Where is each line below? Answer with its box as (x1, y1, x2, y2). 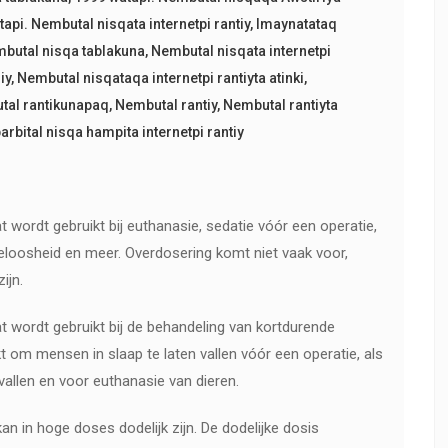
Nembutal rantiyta (223, 97, 339, 113)
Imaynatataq (256, 16, 338, 32)
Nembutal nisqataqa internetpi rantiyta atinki (17, 70, 305, 86)
